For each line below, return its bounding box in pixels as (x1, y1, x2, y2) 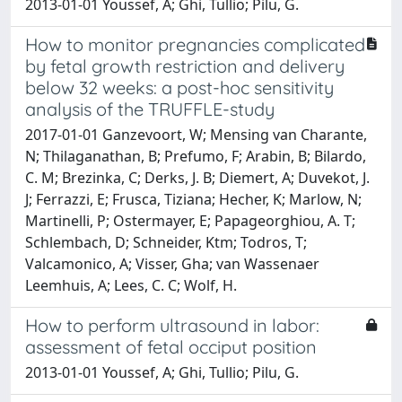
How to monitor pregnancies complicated (25, 32, 365, 56)
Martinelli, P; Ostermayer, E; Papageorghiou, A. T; (25, 210, 355, 231)
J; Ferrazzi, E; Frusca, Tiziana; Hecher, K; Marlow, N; (25, 188, 362, 209)
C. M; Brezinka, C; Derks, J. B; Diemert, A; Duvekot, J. (25, 167, 370, 188)
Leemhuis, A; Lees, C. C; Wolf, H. (25, 275, 237, 295)
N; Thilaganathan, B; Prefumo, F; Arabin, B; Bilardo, (25, 145, 366, 166)
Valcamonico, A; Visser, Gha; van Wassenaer (25, 253, 319, 274)
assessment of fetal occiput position (25, 335, 317, 358)
